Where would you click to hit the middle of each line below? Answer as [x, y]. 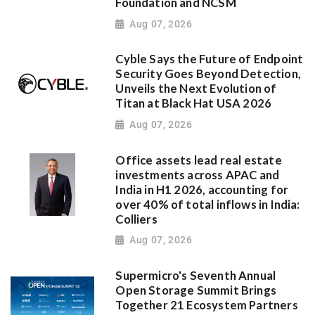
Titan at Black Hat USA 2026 [194, 104]
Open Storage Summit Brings [196, 291]
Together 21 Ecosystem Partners [207, 306]
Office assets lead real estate [199, 160]
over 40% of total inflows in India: [208, 204]
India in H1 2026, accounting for [202, 189]
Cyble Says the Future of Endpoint [210, 59]
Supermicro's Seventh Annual [196, 276]
